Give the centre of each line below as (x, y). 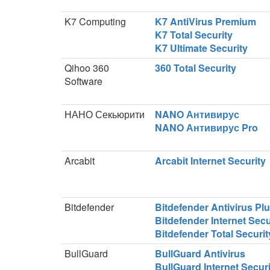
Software (83, 81)
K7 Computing (95, 21)
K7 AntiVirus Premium (206, 21)
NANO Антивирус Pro (206, 127)
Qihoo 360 (87, 68)
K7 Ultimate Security (201, 48)
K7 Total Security (194, 35)
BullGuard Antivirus (200, 253)
